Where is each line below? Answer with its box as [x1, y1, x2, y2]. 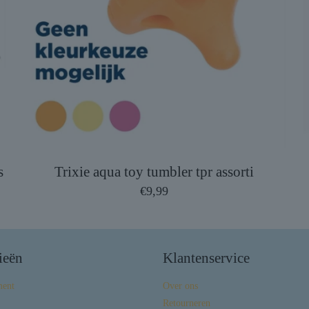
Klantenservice [163, 249, 250, 266]
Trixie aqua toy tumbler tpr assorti [54, 163, 254, 180]
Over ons [163, 280, 198, 291]
